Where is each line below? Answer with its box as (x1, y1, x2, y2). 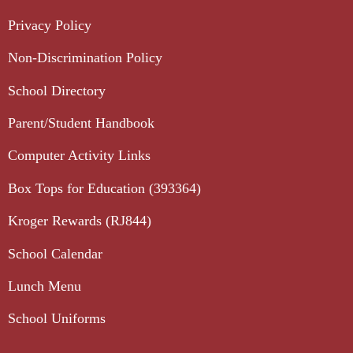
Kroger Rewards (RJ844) (8, 213, 151, 229)
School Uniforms (8, 310, 106, 327)
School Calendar (8, 245, 102, 262)
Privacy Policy (8, 17, 91, 33)
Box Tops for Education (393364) (8, 180, 201, 196)
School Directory (8, 82, 106, 98)
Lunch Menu (8, 277, 81, 294)
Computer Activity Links (8, 147, 150, 164)
